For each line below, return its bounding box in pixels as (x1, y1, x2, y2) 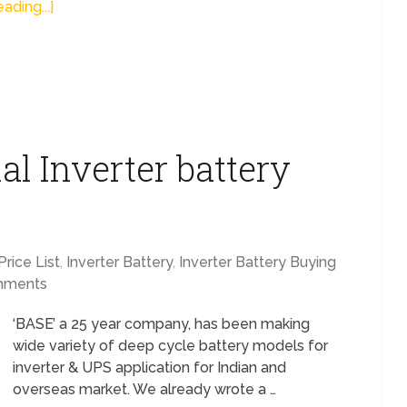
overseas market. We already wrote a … (13, 381, 276, 398)
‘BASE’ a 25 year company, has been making (13, 315, 310, 333)
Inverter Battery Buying (179, 253, 336, 271)
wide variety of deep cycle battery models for (13, 337, 328, 354)
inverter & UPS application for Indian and (13, 359, 286, 376)
